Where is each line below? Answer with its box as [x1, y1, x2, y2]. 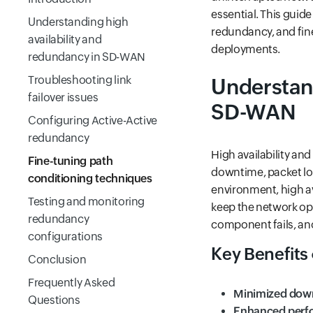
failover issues [28, 91, 99, 104]
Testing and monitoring [28, 195, 145, 208]
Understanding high [28, 15, 129, 29]
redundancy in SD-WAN [28, 50, 145, 64]
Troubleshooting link [28, 73, 131, 87]
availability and [28, 33, 102, 46]
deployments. [211, 43, 281, 56]
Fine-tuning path [28, 154, 113, 168]
